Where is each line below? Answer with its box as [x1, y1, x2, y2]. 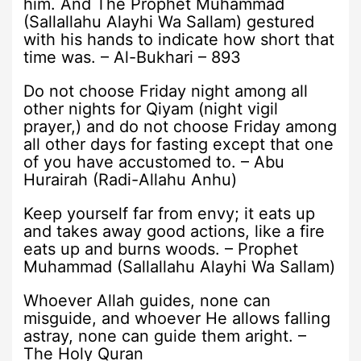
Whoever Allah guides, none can [23, 290, 272, 310]
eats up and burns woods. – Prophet [23, 239, 299, 259]
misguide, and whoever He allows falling [23, 308, 331, 328]
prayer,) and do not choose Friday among [23, 116, 338, 136]
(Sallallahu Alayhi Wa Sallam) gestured [23, 11, 315, 31]
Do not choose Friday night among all [23, 81, 309, 101]
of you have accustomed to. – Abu [23, 151, 285, 172]
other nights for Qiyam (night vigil [23, 98, 279, 118]
